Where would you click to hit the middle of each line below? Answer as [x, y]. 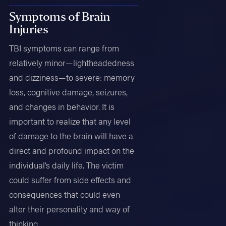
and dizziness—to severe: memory [72, 77]
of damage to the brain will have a [71, 135]
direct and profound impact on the [72, 150]
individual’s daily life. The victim [67, 165]
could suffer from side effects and [70, 179]
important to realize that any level [70, 121]
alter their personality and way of [70, 209]
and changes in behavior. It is [62, 106]
